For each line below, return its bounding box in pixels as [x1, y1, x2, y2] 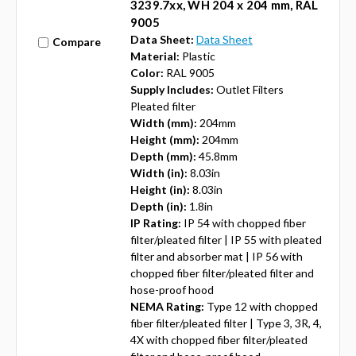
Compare [52, 35, 101, 49]
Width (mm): [130, 115, 197, 130]
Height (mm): [130, 132, 199, 146]
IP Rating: [130, 215, 181, 230]
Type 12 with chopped [206, 299, 318, 313]
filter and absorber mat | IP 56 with [130, 249, 303, 263]
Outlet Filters [215, 82, 284, 96]
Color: [130, 65, 164, 79]
